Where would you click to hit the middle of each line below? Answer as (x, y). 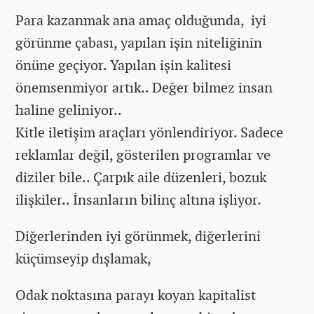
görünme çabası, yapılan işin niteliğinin (139, 42)
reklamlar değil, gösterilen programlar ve (143, 155)
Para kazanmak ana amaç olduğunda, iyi (141, 20)
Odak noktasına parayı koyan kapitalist (136, 295)
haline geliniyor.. (69, 110)
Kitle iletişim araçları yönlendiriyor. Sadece (149, 132)
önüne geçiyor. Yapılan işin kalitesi (123, 65)
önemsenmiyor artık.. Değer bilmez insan (144, 87)
